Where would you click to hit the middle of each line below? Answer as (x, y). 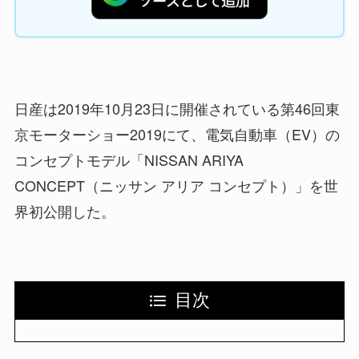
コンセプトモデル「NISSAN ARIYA (129, 160)
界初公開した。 (65, 211)
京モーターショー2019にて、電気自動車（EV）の (177, 134)
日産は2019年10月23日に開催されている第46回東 (177, 109)
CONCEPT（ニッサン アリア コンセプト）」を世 (176, 186)
